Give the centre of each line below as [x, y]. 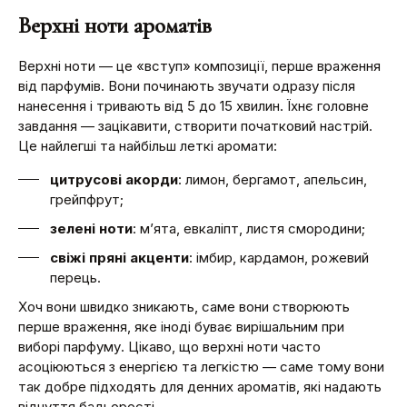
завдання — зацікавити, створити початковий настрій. [195, 125]
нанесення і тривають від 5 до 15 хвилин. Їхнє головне [194, 105]
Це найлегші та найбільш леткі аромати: [148, 145]
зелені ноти [91, 228]
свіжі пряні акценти [119, 257]
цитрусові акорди [114, 179]
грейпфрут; [87, 199]
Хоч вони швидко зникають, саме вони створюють [184, 306]
